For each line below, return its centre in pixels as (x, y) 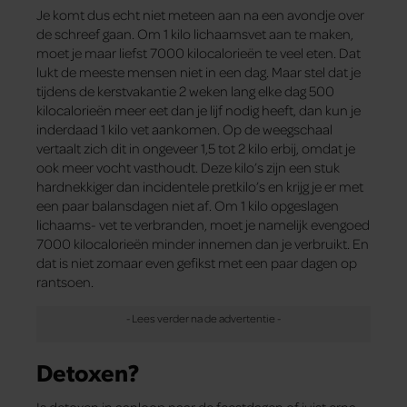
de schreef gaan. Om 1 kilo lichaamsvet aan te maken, (195, 34)
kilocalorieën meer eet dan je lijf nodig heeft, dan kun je (199, 110)
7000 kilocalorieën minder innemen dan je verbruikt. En (203, 244)
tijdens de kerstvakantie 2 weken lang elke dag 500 (185, 91)
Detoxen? (88, 372)
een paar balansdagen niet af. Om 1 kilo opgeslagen (188, 206)
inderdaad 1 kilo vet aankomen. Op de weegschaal (184, 129)
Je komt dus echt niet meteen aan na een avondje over (200, 15)
